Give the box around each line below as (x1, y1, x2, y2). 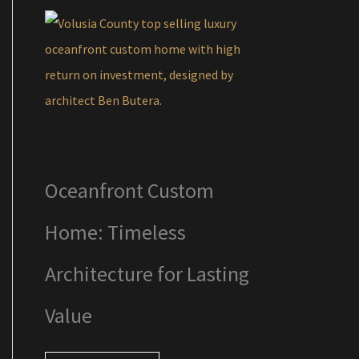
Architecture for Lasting (45, 260, 249, 288)
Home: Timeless (45, 219, 186, 246)
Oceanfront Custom (45, 177, 214, 204)
